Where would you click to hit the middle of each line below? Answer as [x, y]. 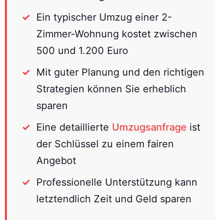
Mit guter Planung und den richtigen [120, 72]
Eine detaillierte [74, 127]
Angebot [56, 160]
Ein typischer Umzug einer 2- [104, 17]
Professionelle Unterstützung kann [117, 182]
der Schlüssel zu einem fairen [105, 144]
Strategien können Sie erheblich [111, 89]
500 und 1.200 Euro [82, 50]
